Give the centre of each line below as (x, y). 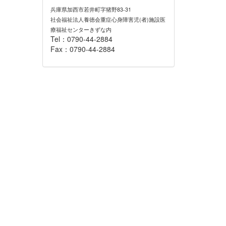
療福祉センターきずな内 (81, 30)
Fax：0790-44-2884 (82, 49)
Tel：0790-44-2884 (81, 39)
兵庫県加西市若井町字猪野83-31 (91, 9)
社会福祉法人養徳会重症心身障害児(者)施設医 (108, 19)
